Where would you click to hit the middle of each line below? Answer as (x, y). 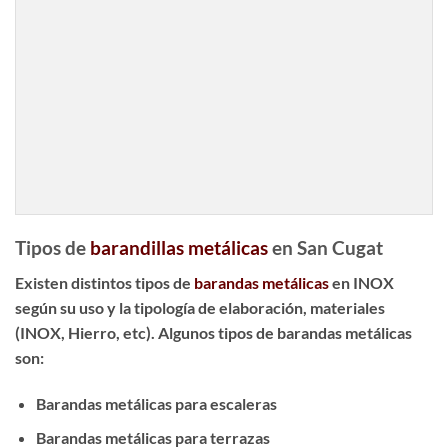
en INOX (361, 282)
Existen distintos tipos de (104, 282)
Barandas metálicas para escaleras (156, 403)
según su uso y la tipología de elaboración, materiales (200, 307)
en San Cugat (325, 248)
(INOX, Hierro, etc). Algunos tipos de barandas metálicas (213, 332)
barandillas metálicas (179, 248)
